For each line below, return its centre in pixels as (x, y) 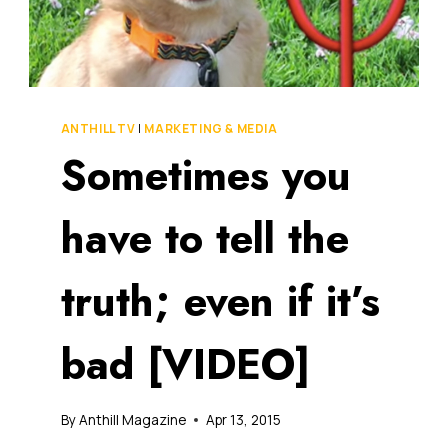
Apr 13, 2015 (243, 419)
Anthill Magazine (132, 419)
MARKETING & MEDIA (211, 129)
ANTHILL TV (98, 129)
